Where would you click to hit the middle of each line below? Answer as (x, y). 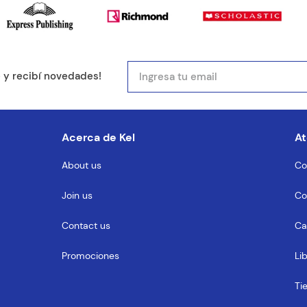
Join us (77, 196)
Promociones (90, 256)
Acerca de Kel (98, 137)
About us (81, 165)
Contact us (86, 226)
